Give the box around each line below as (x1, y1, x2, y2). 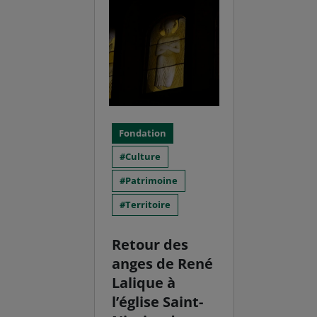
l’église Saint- (112, 292, 204, 312)
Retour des (112, 235, 189, 255)
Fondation (119, 127, 167, 140)
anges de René (112, 254, 214, 274)
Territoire (125, 198, 171, 212)
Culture (125, 150, 161, 163)
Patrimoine (125, 174, 178, 188)
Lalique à (112, 273, 176, 293)
